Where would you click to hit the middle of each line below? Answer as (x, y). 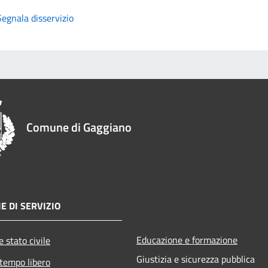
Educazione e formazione (187, 240)
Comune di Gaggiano (79, 127)
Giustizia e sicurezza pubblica (196, 259)
